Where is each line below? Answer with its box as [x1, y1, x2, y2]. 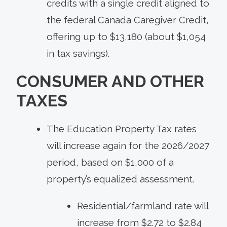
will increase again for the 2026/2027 [47, 140, 209, 152]
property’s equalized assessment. [47, 173, 194, 185]
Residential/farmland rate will [77, 200, 208, 212]
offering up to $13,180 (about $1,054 [47, 31, 206, 43]
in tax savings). [47, 48, 109, 59]
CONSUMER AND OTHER [16, 72, 204, 91]
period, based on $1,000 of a [47, 157, 174, 168]
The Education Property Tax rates [47, 123, 197, 135]
